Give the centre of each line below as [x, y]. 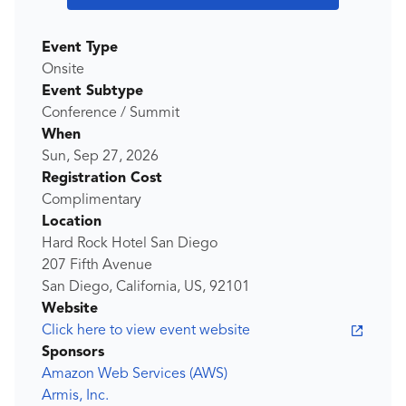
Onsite [63, 70]
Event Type [80, 48]
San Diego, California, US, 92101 [146, 287]
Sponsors [73, 353]
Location [72, 222]
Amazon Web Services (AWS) [135, 374]
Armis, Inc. [75, 396]
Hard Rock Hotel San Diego [130, 244]
